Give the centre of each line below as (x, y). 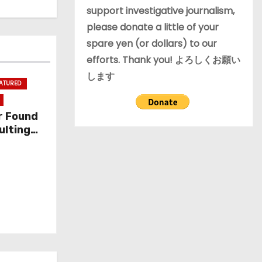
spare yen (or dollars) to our (152, 44)
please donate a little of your (153, 27)
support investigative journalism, (161, 11)
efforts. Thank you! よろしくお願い (163, 60)
